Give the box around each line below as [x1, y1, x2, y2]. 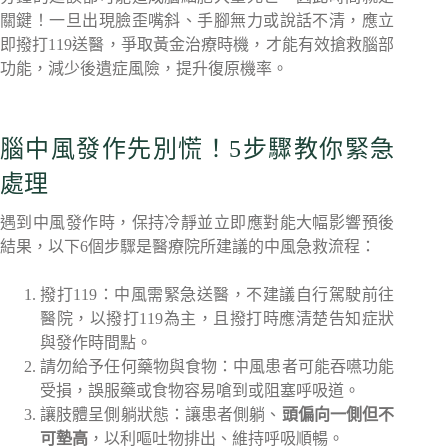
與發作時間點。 [40, 334, 152, 351]
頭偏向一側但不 [281, 406, 395, 423]
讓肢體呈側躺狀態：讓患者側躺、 [40, 406, 282, 423]
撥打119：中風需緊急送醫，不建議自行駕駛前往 [40, 286, 395, 303]
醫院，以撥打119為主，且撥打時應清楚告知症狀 [40, 310, 395, 327]
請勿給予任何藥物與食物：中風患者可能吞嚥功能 [40, 358, 395, 375]
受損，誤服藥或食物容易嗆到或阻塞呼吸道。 [40, 382, 360, 399]
